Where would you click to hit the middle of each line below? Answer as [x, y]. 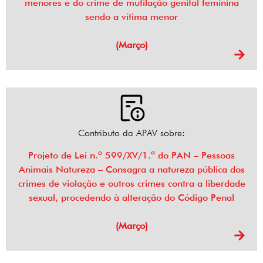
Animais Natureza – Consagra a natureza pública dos [131, 170]
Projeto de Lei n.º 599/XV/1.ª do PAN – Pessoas [131, 156]
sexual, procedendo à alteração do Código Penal [131, 198]
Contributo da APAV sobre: [131, 133]
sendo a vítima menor [131, 17]
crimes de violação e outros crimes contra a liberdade [131, 184]
